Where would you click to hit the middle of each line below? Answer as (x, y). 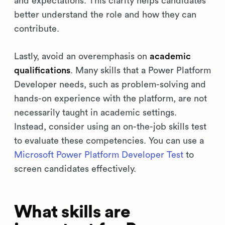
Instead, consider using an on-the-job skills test (110, 127)
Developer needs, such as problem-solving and (110, 84)
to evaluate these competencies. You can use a (109, 141)
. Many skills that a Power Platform (141, 70)
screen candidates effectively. (75, 169)
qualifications (42, 70)
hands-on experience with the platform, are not (110, 98)
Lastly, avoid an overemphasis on (82, 56)
